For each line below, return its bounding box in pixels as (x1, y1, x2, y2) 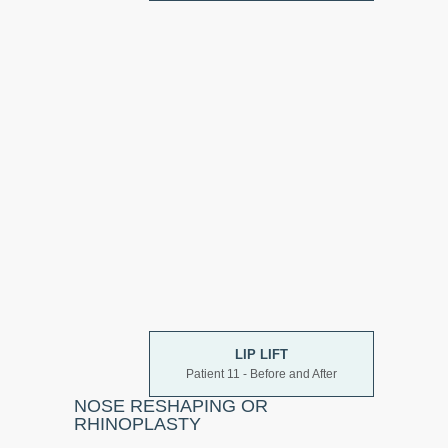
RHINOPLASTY (74, 414, 201, 434)
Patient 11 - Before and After (185, 367, 337, 381)
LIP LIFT (234, 347, 288, 362)
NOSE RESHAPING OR (74, 396, 268, 416)
